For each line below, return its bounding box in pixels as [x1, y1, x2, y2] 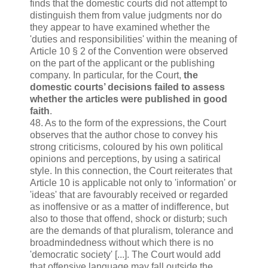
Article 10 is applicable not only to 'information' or [30, 177, 236, 188]
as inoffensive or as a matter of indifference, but [30, 201, 229, 212]
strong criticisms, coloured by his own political [30, 141, 223, 152]
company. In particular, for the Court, [30, 69, 184, 80]
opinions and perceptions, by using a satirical [30, 153, 221, 164]
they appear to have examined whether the [30, 22, 210, 32]
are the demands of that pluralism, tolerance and [30, 225, 233, 236]
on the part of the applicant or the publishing [30, 57, 215, 68]
